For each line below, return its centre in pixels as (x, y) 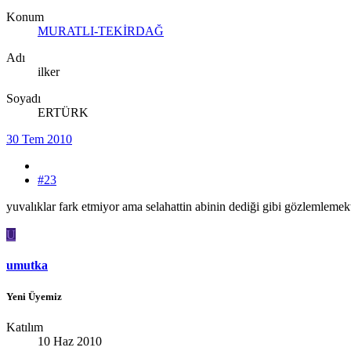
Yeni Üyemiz (34, 296)
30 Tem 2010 (39, 139)
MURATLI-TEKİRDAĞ (101, 31)
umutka (27, 266)
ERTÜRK (63, 113)
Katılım (25, 327)
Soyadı (24, 99)
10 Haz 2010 (70, 341)
